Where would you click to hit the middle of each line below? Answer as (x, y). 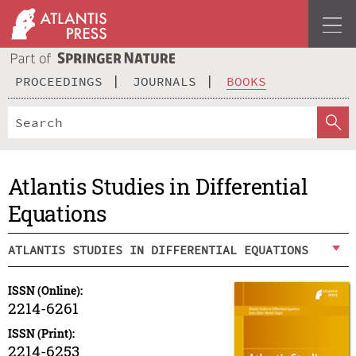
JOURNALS (164, 81)
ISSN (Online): (45, 291)
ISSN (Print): (41, 334)
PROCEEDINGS (59, 81)
